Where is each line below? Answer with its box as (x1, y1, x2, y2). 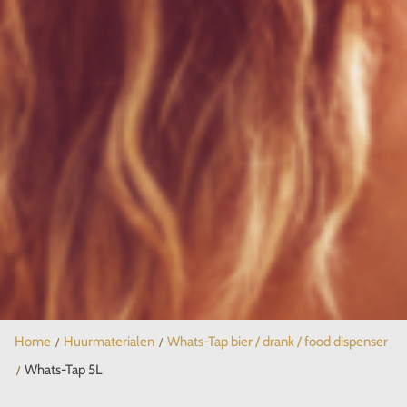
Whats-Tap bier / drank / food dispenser (167, 333, 388, 351)
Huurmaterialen (64, 333, 154, 351)
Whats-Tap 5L (25, 362, 103, 379)
